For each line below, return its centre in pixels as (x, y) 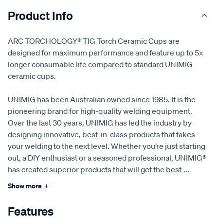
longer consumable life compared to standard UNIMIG (100, 64)
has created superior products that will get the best (95, 170)
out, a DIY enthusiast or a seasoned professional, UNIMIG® (107, 158)
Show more (25, 186)
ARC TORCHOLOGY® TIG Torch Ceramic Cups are (94, 41)
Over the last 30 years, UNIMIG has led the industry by (100, 123)
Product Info (40, 16)
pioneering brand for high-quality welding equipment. (100, 111)
